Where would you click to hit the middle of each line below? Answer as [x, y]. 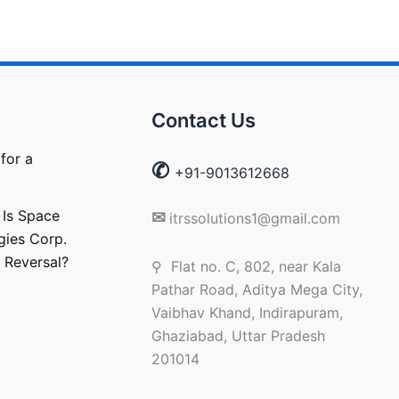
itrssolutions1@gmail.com [254, 218]
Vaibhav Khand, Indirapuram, [247, 313]
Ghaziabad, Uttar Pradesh [238, 336]
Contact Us [203, 120]
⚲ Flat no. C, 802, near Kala [246, 266]
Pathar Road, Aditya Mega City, [256, 289]
